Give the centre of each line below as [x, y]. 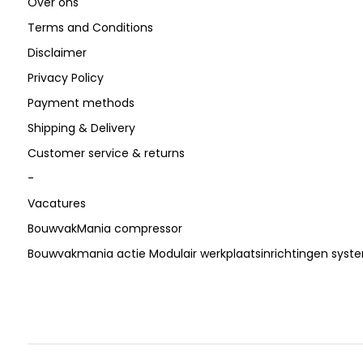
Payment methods [81, 103]
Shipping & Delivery [81, 128]
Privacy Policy [65, 78]
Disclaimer [57, 53]
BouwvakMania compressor [105, 229]
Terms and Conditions [90, 28]
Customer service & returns [106, 154]
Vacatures [56, 204]
